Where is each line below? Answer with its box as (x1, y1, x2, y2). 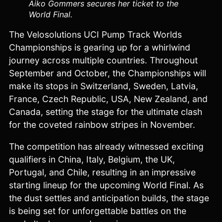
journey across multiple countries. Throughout (8, 55, 198, 66)
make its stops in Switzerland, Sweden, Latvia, (8, 81, 198, 92)
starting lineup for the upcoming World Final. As (8, 179, 204, 190)
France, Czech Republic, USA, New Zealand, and (8, 94, 208, 105)
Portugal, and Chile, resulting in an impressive (8, 166, 196, 177)
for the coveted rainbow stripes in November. (8, 119, 195, 130)
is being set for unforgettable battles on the (8, 205, 186, 216)
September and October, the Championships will (8, 68, 206, 79)
